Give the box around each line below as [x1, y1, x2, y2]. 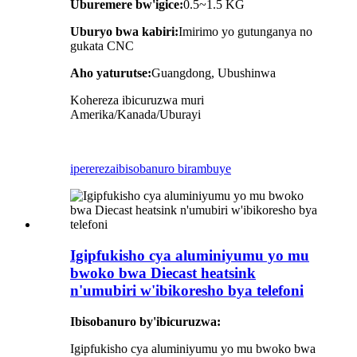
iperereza [70, 162, 116, 176]
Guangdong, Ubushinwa [151, 66, 276, 80]
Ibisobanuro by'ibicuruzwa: [70, 314, 221, 328]
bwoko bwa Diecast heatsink [70, 264, 256, 281]
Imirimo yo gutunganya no [178, 25, 312, 39]
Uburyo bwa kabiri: [70, 25, 178, 39]
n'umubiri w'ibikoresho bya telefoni [70, 281, 304, 299]
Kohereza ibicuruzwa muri [70, 93, 204, 108]
